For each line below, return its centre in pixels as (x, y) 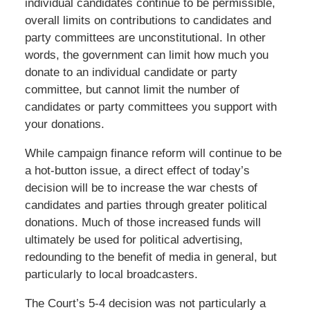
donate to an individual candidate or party (131, 72)
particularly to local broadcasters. (111, 274)
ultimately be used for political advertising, (134, 239)
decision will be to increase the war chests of (141, 188)
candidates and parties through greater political (146, 205)
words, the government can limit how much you (146, 55)
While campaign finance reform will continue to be (153, 153)
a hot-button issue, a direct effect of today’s (137, 170)
